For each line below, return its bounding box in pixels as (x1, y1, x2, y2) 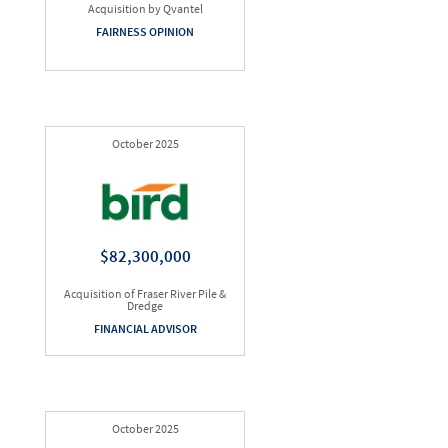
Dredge (127, 298, 163, 313)
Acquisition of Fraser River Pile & (64, 286, 226, 301)
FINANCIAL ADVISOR (93, 321, 197, 336)
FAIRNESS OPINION (96, 24, 194, 39)
